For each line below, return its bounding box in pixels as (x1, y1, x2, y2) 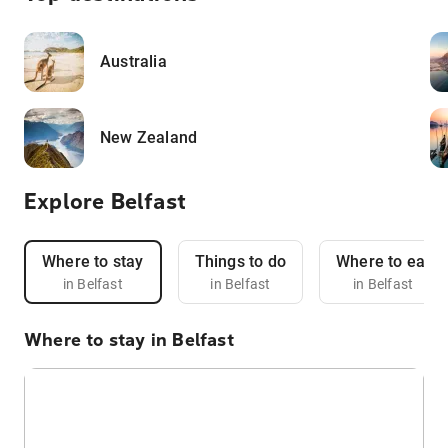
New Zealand (100, 127, 198, 147)
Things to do (194, 251, 286, 271)
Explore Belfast (24, 188, 186, 215)
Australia (100, 51, 167, 71)
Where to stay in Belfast (24, 328, 234, 351)
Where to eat (336, 251, 431, 271)
